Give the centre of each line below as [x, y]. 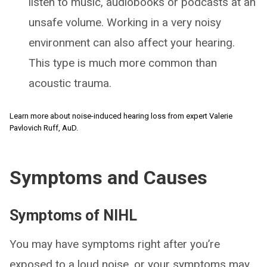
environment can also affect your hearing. [132, 42]
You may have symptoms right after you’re [115, 244]
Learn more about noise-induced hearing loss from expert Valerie [121, 116]
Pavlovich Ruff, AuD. [44, 128]
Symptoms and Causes [108, 177]
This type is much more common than [123, 63]
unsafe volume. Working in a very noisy [125, 22]
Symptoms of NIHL [73, 215]
